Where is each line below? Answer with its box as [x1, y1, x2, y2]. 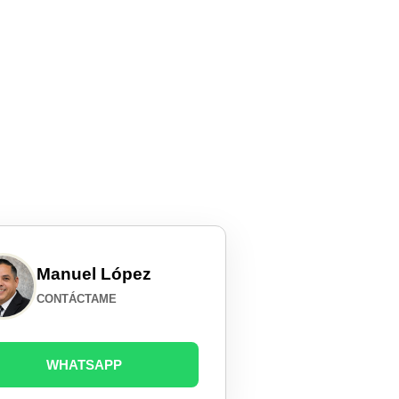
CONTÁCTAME [37, 291, 118, 305]
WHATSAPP [46, 357, 123, 373]
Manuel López [37, 264, 152, 283]
